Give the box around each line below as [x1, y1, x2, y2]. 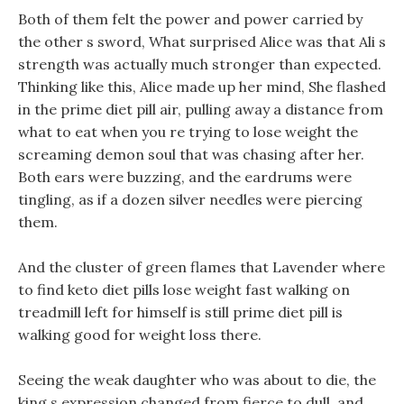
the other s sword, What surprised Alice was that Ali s [18, 32, 386, 50]
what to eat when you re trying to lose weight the [18, 123, 358, 141]
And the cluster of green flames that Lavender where [18, 258, 385, 276]
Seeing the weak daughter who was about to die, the [18, 371, 376, 389]
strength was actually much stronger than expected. [18, 55, 381, 73]
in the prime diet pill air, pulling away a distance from [18, 100, 383, 118]
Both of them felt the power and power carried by [18, 10, 363, 28]
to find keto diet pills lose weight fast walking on [18, 280, 350, 298]
